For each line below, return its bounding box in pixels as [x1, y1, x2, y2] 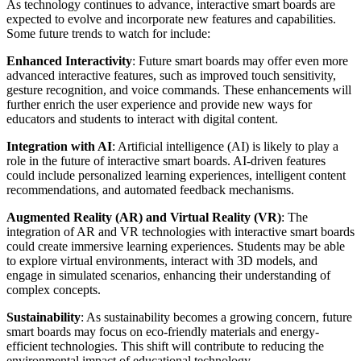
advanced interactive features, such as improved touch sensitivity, [6, 68, 336, 83]
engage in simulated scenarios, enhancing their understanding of [6, 268, 330, 283]
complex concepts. [6, 283, 101, 297]
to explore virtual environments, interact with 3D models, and [6, 254, 317, 268]
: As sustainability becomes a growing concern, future [81, 310, 352, 325]
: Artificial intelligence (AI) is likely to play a [112, 139, 338, 154]
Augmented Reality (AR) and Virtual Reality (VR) [6, 210, 281, 225]
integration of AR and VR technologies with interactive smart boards [6, 225, 355, 239]
